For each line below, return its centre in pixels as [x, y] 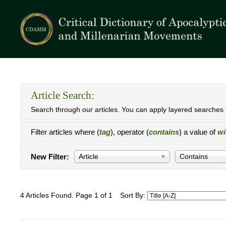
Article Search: [63, 95]
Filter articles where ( [65, 132]
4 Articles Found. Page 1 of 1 [66, 195]
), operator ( [130, 132]
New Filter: [50, 157]
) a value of [198, 132]
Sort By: [134, 195]
